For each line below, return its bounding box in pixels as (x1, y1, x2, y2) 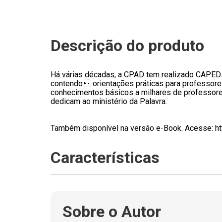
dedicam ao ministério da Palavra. (51, 96, 167, 106)
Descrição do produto (51, 36, 204, 55)
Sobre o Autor (62, 202, 161, 221)
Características (51, 148, 160, 167)
